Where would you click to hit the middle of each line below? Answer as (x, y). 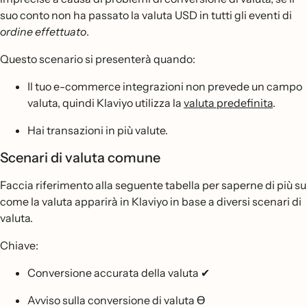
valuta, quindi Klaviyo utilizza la (106, 103)
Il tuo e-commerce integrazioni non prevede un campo (165, 86)
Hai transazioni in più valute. (98, 130)
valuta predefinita (228, 103)
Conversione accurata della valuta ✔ (119, 273)
